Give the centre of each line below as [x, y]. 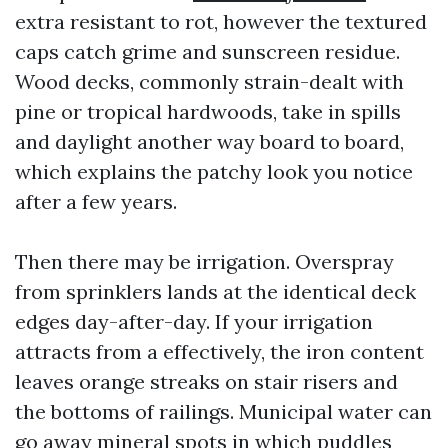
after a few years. [96, 201]
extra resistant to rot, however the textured [221, 21]
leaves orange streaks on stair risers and [206, 381]
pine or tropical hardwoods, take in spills [208, 111]
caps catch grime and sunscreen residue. [207, 51]
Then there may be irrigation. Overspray [204, 261]
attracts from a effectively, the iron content [219, 351]
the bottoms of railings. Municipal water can [223, 411]
